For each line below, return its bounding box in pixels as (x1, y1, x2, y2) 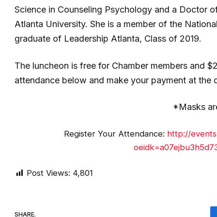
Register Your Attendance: (63, 128, 167, 139)
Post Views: (27, 168, 70, 178)
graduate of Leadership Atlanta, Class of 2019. (15, 33, 201, 44)
